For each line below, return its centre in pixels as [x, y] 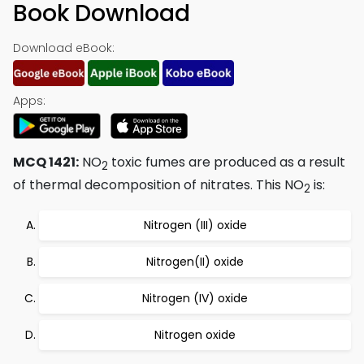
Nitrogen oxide [195, 335]
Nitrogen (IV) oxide [195, 299]
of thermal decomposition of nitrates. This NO [158, 185]
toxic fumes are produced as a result [227, 162]
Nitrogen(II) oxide [195, 262]
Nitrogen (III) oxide [195, 225]
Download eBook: [64, 48]
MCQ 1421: [46, 162]
